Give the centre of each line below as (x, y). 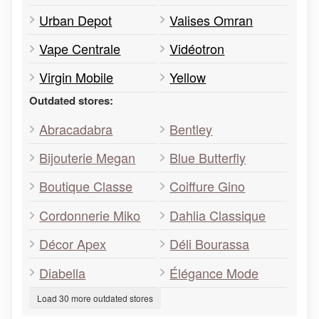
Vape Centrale (80, 48)
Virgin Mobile (77, 77)
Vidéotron (197, 48)
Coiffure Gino (208, 186)
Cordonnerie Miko (90, 215)
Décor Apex (73, 244)
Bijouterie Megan (88, 158)
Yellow (188, 77)
